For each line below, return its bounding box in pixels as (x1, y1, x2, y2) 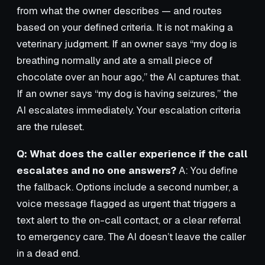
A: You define (176, 163, 238, 177)
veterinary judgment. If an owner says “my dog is (17, 37, 237, 50)
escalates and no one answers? (17, 163, 176, 177)
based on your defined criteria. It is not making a (17, 20, 233, 34)
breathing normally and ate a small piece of (17, 53, 213, 67)
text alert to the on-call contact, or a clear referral (17, 213, 241, 227)
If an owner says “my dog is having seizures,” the (17, 86, 238, 100)
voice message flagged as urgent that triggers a (17, 196, 236, 210)
